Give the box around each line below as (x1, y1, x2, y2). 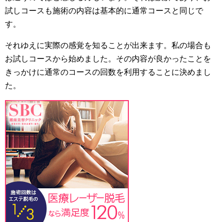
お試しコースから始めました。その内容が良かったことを (5, 54, 211, 63)
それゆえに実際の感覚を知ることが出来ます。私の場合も (5, 41, 211, 50)
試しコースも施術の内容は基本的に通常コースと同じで (5, 6, 203, 15)
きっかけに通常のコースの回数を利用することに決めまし (5, 67, 211, 76)
